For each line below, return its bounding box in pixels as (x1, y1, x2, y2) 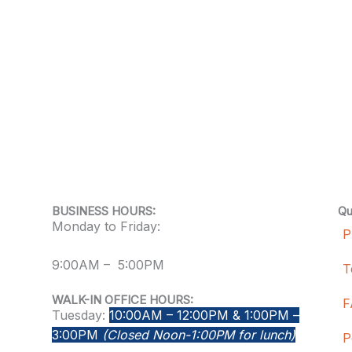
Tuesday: (51, 307, 109, 324)
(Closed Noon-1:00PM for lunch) (101, 327, 295, 343)
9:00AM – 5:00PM (51, 257, 164, 273)
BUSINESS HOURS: (51, 203, 156, 219)
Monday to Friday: (51, 218, 160, 235)
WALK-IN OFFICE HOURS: (51, 292, 193, 308)
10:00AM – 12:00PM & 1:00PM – (108, 307, 299, 324)
